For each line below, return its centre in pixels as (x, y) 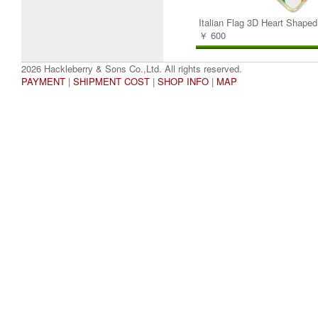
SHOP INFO (183, 81)
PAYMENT (43, 81)
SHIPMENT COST (111, 81)
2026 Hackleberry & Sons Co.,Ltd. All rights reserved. (132, 68)
